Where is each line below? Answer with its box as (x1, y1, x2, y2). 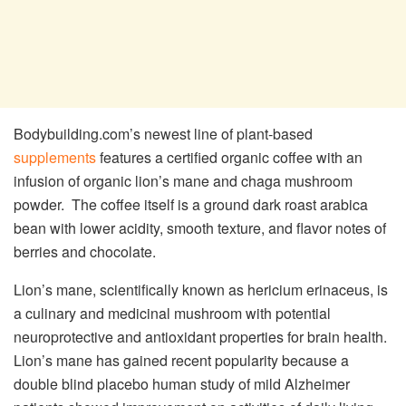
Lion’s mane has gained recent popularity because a (14, 349, 349, 371)
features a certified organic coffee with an (96, 146, 362, 168)
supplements (14, 146, 96, 168)
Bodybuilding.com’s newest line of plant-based (14, 122, 313, 144)
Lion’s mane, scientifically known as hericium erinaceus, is (14, 278, 388, 300)
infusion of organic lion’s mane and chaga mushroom (14, 169, 353, 191)
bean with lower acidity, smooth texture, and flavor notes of (14, 217, 386, 238)
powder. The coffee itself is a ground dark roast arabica (14, 193, 368, 215)
